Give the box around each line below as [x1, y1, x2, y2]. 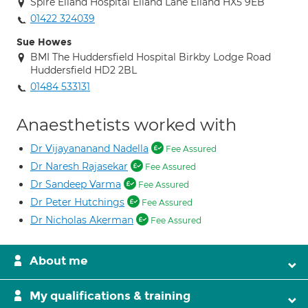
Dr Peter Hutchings [30, 196, 124, 208]
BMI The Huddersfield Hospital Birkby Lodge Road [30, 51, 271, 63]
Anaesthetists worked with [16, 115, 236, 135]
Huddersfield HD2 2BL [30, 64, 137, 76]
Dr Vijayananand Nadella [30, 142, 148, 155]
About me [30, 254, 88, 268]
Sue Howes [16, 36, 71, 48]
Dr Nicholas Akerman [30, 214, 133, 226]
